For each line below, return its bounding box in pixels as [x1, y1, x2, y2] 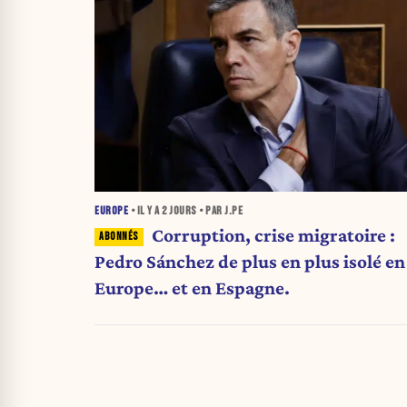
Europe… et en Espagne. [94, 276, 290, 299]
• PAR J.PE [196, 203, 243, 218]
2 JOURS [162, 203, 197, 218]
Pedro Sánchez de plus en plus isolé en [94, 250, 405, 273]
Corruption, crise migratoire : [151, 223, 395, 246]
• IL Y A [128, 203, 162, 218]
